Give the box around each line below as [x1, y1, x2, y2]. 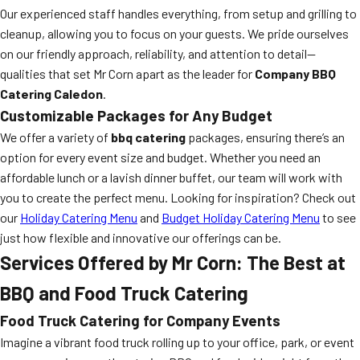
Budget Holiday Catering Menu [162, 210, 320, 225]
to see [320, 210, 356, 225]
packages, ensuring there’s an [186, 129, 345, 145]
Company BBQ [255, 66, 336, 81]
